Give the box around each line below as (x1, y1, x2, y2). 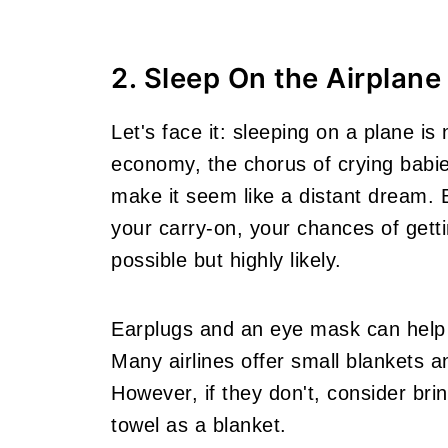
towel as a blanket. (111, 414, 287, 436)
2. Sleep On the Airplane (111, 61, 441, 95)
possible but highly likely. (111, 249, 342, 271)
